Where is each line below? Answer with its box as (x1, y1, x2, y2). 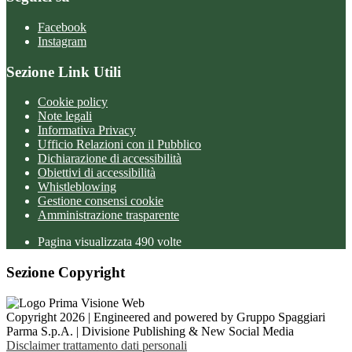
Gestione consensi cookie (38, 194, 163, 208)
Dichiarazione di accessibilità (38, 152, 181, 166)
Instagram (38, 35, 86, 48)
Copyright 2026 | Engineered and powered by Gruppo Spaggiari (6, 310, 325, 324)
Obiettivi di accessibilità (38, 166, 156, 180)
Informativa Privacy (38, 123, 136, 137)
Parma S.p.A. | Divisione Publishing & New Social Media (6, 324, 294, 338)
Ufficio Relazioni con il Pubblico (38, 137, 201, 152)
